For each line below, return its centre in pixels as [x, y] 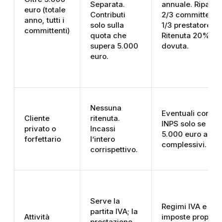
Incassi [103, 129]
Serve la [105, 201]
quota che [108, 36]
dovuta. [175, 46]
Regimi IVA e [184, 207]
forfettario [43, 139]
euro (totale [45, 10]
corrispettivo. [114, 150]
